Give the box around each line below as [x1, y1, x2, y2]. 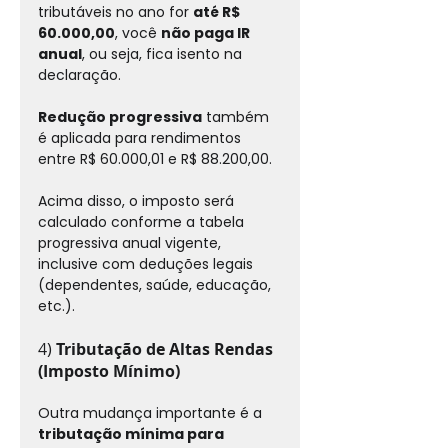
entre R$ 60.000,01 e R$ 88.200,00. [38, 148, 272, 169]
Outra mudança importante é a [38, 402, 266, 423]
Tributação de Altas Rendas [56, 337, 277, 360]
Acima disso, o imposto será [38, 190, 238, 211]
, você [115, 22, 161, 43]
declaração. [38, 64, 121, 85]
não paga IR [161, 22, 253, 43]
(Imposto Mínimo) [38, 359, 180, 382]
